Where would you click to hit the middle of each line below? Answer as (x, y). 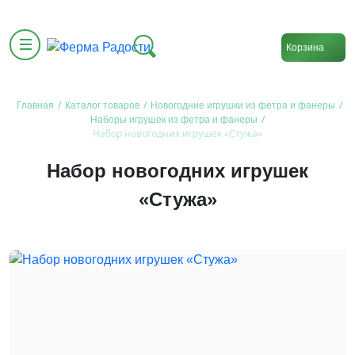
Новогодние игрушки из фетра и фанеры (243, 105)
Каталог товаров (102, 105)
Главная (35, 105)
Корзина (305, 47)
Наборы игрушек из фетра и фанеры (174, 120)
